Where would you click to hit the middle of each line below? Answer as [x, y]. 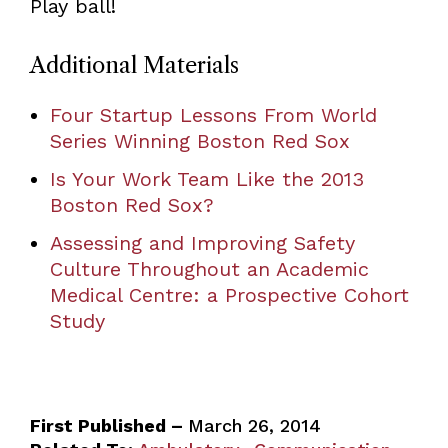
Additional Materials [134, 65]
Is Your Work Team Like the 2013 [206, 178]
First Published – [108, 425]
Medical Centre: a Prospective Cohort [229, 294]
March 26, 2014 [254, 425]
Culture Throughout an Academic [209, 268]
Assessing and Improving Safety [202, 242]
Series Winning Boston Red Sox [199, 140]
